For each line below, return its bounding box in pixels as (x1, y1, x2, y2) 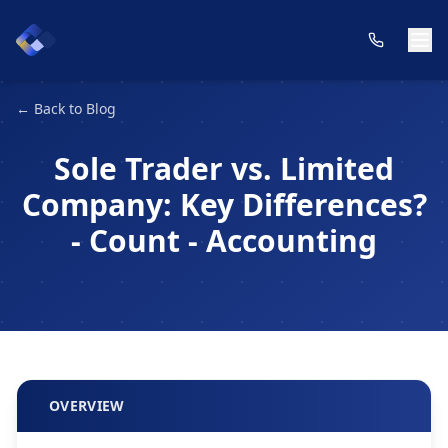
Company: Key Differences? (21, 184, 427, 225)
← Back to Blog (16, 99, 116, 118)
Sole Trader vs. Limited (54, 148, 394, 189)
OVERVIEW (49, 396, 125, 415)
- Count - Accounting (71, 220, 377, 261)
